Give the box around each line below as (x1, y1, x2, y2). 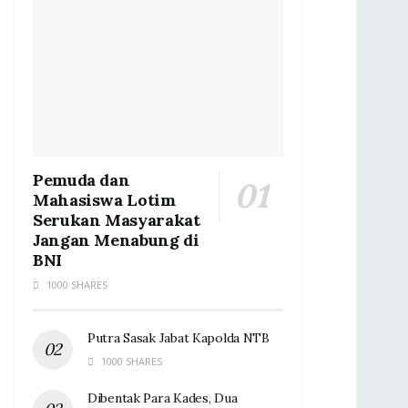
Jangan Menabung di (33, 229, 199, 250)
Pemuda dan (33, 168, 130, 190)
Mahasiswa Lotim (33, 189, 176, 210)
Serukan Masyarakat (33, 209, 200, 230)
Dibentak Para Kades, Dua (87, 389, 238, 406)
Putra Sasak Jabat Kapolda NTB (87, 329, 273, 346)
